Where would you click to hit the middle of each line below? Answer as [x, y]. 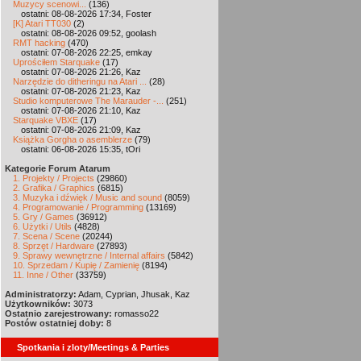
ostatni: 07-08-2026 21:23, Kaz [81, 91]
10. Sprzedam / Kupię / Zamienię [76, 265]
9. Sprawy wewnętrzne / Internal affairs [89, 255]
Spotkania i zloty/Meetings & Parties [93, 347]
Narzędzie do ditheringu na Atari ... [80, 81]
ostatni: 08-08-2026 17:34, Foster [86, 14]
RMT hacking [39, 43]
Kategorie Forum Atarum [58, 168]
